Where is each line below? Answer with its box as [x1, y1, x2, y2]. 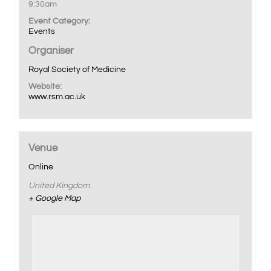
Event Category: [28, 17, 91, 26]
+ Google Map [28, 194, 81, 203]
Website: [28, 82, 62, 91]
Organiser [28, 45, 74, 57]
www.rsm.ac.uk [28, 93, 86, 102]
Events [28, 27, 56, 36]
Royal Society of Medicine [28, 65, 126, 74]
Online [28, 162, 54, 171]
